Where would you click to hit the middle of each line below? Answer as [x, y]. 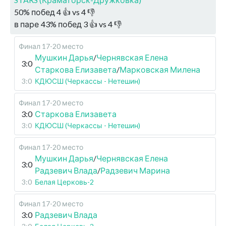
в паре [26, 24]
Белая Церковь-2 [64, 182]
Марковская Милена [160, 69]
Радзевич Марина [135, 170]
